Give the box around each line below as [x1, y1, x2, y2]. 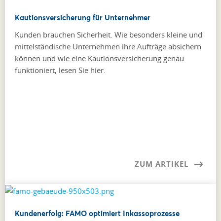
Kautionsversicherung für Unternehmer [15, 12, 150, 22]
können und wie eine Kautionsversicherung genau [15, 53, 184, 63]
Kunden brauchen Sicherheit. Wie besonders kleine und [15, 29, 202, 39]
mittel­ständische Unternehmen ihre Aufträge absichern [15, 41, 201, 51]
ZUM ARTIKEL [135, 158, 188, 169]
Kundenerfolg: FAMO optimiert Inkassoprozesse [15, 208, 180, 218]
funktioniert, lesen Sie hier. [15, 65, 106, 75]
